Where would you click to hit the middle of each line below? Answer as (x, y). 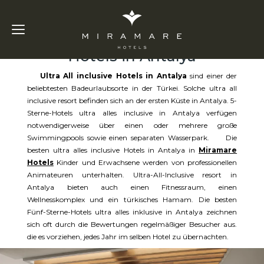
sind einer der (214, 76)
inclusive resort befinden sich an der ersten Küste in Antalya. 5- (132, 100)
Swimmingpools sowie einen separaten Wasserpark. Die (132, 138)
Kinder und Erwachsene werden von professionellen (145, 162)
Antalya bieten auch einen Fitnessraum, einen (132, 187)
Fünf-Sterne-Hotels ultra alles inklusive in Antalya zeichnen (132, 212)
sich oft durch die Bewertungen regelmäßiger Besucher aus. (132, 224)
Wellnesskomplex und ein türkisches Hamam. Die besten (132, 199)
